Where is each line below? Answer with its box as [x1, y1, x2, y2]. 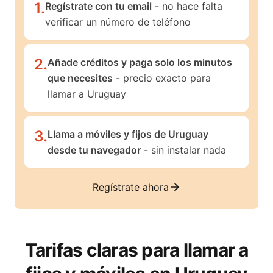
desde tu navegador [48, 144, 141, 156]
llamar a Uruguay [48, 88, 126, 100]
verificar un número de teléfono [45, 16, 191, 28]
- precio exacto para [113, 72, 211, 84]
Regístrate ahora [92, 181, 169, 193]
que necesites [48, 72, 113, 84]
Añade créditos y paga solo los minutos [48, 56, 232, 68]
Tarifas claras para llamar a [24, 239, 249, 261]
